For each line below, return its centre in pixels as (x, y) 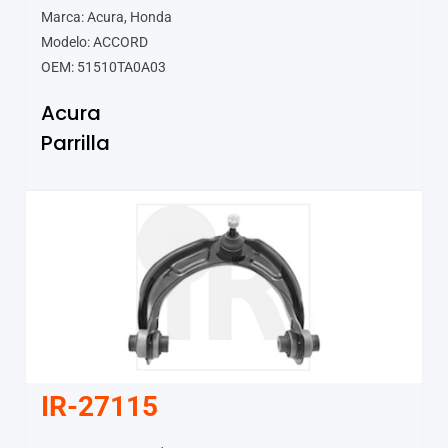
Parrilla (75, 143)
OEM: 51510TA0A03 (103, 67)
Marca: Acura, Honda (106, 17)
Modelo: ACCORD (94, 42)
